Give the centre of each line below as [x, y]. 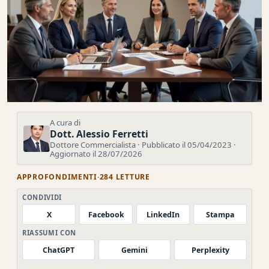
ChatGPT [58, 250]
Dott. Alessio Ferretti [99, 134]
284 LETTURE [125, 177]
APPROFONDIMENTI [57, 177]
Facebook [106, 214]
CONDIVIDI [42, 198]
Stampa [220, 214]
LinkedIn [163, 214]
